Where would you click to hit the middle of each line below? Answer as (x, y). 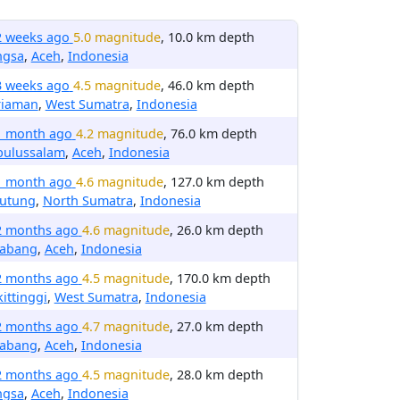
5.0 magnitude (117, 37)
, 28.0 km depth (216, 375)
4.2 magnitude (119, 133)
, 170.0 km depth (220, 278)
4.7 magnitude (125, 326)
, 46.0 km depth (207, 85)
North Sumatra (87, 200)
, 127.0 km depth (213, 182)
